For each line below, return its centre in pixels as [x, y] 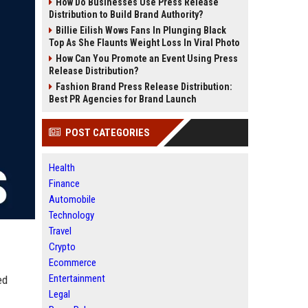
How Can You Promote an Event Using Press [147, 58]
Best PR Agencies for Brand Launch [123, 99]
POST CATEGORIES [108, 133]
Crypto [62, 247]
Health [62, 168]
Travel [60, 231]
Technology [71, 215]
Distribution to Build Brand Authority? [126, 14]
